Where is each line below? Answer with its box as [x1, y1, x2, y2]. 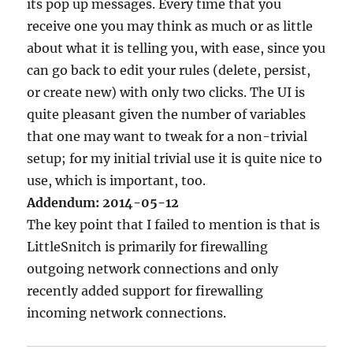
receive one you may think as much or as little [27, 18, 314, 34]
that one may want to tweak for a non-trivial [27, 128, 308, 144]
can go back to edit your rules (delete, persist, [27, 62, 311, 78]
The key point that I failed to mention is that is [27, 217, 321, 232]
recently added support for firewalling [27, 283, 264, 299]
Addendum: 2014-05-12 [27, 195, 180, 210]
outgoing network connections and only [27, 261, 279, 277]
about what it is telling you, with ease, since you [27, 40, 326, 56]
